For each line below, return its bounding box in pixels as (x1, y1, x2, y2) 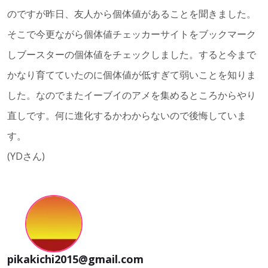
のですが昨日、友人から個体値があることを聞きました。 (7, 7, 256, 21)
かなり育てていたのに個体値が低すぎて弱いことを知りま (7, 68, 256, 82)
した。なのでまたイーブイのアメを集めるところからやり (7, 89, 256, 102)
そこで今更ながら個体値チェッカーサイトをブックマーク (7, 28, 256, 41)
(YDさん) (7, 150, 45, 163)
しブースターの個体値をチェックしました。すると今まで (7, 48, 256, 62)
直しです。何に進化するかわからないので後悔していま (7, 109, 246, 123)
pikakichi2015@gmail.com (7, 252, 144, 267)
